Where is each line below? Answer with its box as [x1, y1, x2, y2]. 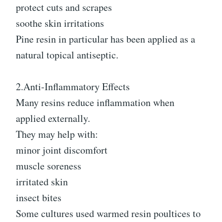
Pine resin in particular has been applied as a [16, 32, 195, 46]
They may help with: [16, 127, 98, 141]
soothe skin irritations [16, 16, 104, 30]
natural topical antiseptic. [16, 48, 118, 62]
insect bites [16, 191, 61, 205]
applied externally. [16, 111, 90, 125]
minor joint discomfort [16, 143, 108, 157]
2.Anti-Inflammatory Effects [16, 80, 130, 94]
